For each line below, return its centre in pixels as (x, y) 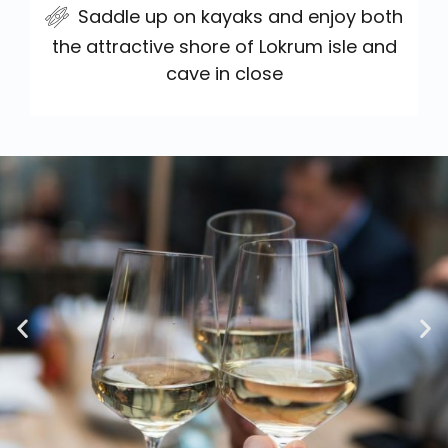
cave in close (224, 74)
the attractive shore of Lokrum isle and (224, 47)
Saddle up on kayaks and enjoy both (240, 17)
